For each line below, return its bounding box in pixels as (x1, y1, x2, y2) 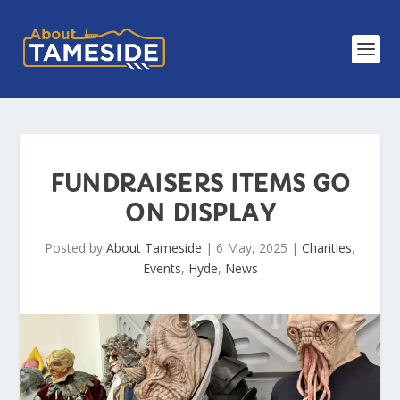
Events (142, 260, 181, 277)
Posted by (45, 239, 106, 256)
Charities (302, 239, 352, 256)
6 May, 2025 (216, 239, 287, 256)
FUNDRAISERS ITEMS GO (50, 170, 350, 198)
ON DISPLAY (125, 199, 275, 228)
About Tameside (106, 239, 202, 256)
